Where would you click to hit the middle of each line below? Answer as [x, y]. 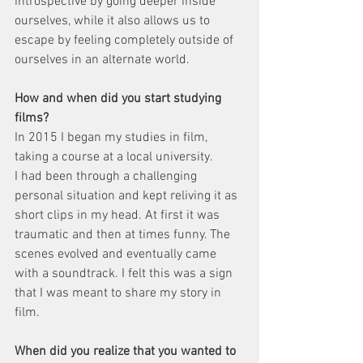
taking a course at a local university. [114, 158]
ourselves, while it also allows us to [114, 21]
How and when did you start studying [120, 99]
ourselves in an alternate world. [102, 60]
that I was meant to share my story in [120, 294]
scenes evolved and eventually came [117, 255]
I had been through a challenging [107, 177]
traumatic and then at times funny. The [124, 235]
